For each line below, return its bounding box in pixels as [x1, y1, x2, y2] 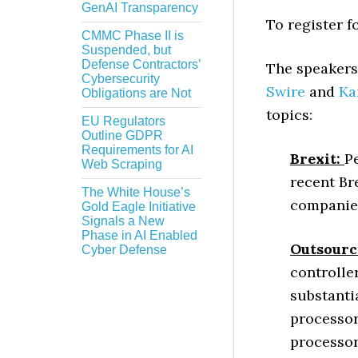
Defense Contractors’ [82, 58, 201, 71]
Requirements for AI [82, 143, 193, 157]
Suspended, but [82, 43, 171, 57]
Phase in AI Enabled [82, 229, 197, 242]
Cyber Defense [82, 243, 167, 257]
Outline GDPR [82, 129, 163, 142]
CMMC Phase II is [82, 29, 184, 42]
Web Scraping [82, 157, 162, 171]
